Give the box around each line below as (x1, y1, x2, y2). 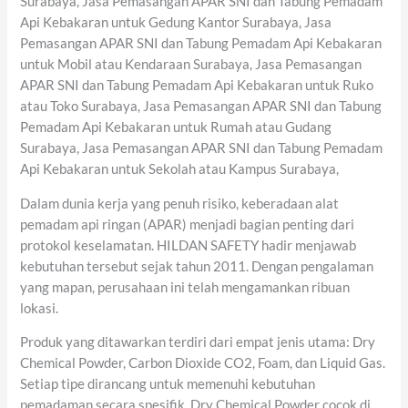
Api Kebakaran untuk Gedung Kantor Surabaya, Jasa (20, 15, 332, 31)
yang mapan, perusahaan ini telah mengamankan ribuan (20, 279, 351, 295)
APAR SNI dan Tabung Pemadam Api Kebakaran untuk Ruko (20, 77, 374, 94)
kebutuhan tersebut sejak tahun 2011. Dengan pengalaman (20, 258, 374, 274)
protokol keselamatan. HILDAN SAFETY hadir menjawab (20, 237, 357, 253)
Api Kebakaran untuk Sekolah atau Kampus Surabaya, (20, 161, 340, 178)
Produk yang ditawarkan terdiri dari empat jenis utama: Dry (20, 334, 376, 351)
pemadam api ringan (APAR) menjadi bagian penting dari (20, 216, 355, 232)
